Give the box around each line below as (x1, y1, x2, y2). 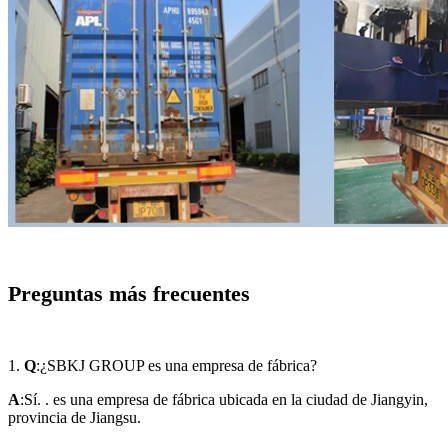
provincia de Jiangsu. (8, 408, 141, 426)
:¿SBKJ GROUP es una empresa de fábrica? (36, 356, 317, 374)
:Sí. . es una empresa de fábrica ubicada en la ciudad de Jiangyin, (20, 390, 428, 408)
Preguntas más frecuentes (8, 280, 250, 306)
